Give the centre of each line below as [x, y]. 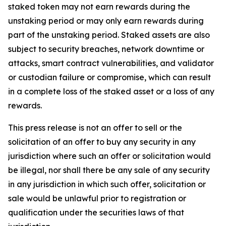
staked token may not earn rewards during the [99, 7]
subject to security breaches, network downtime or [106, 49]
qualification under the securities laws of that [96, 212]
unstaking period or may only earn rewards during [106, 21]
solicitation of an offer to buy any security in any [102, 142]
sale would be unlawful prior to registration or [97, 198]
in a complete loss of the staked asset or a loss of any [111, 91]
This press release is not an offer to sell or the [95, 128]
